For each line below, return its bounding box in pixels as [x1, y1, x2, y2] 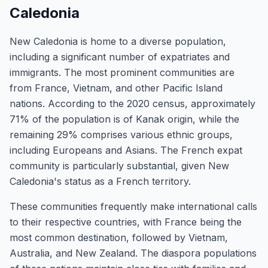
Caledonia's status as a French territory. [10, 175, 191, 187]
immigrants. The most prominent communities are [10, 66, 234, 78]
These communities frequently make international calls [10, 200, 257, 212]
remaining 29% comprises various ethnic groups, [10, 129, 233, 141]
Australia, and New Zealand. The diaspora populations [10, 247, 257, 259]
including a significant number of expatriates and [10, 51, 230, 63]
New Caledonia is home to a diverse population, [10, 35, 226, 47]
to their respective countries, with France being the [10, 216, 242, 228]
